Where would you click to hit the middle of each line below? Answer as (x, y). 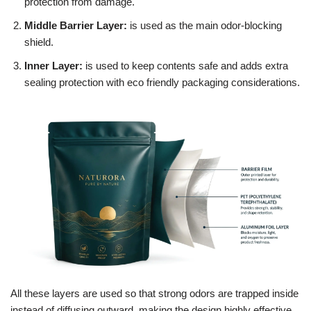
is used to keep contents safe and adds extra (187, 66)
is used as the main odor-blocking (204, 26)
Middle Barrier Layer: (76, 26)
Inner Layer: (55, 66)
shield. (39, 42)
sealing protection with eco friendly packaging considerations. (162, 83)
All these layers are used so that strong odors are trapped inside (154, 294)
